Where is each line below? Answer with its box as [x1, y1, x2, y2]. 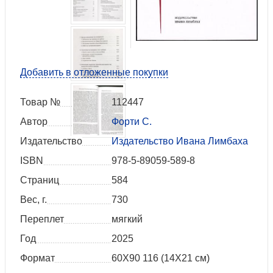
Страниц [20, 175, 59, 186]
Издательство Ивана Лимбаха [112, 136, 248, 147]
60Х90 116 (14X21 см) [112, 253, 210, 264]
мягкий [112, 214, 143, 225]
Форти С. [112, 116, 152, 127]
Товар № [20, 97, 60, 108]
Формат [20, 253, 55, 264]
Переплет [20, 214, 64, 225]
